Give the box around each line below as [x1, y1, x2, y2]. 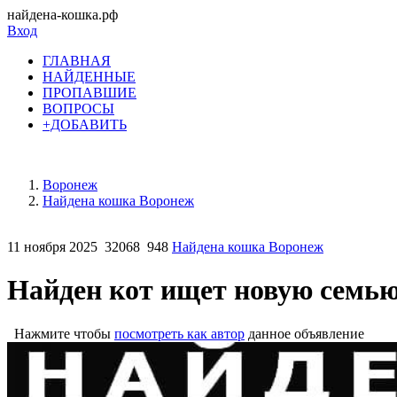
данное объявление [245, 325, 364, 341]
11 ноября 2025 [7, 239, 97, 254]
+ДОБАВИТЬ [43, 117, 127, 132]
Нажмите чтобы [7, 325, 114, 341]
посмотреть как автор [114, 325, 245, 341]
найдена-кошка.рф [7, 7, 118, 22]
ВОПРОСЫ [43, 101, 114, 116]
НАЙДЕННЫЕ [43, 69, 136, 84]
